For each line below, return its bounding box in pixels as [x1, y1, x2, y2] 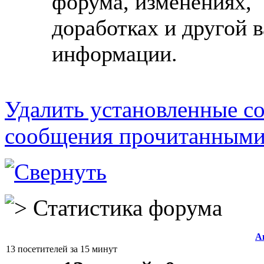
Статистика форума [27, 195, 222, 220]
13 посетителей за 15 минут [6, 244, 117, 254]
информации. [52, 41, 177, 66]
